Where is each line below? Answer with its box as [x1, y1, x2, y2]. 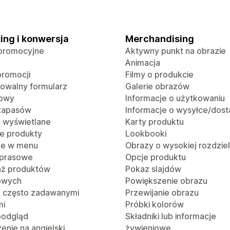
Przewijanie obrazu [125, 187, 199, 198]
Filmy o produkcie [125, 69, 194, 80]
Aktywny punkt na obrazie [125, 46, 226, 56]
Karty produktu [125, 117, 184, 127]
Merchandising [125, 33, 194, 44]
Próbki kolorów [125, 199, 184, 209]
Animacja [125, 57, 160, 68]
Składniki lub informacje [125, 211, 216, 221]
